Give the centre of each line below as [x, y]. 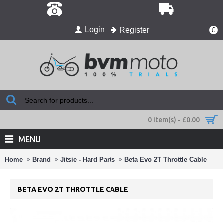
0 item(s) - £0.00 [174, 120]
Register [134, 30]
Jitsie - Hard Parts [88, 159]
